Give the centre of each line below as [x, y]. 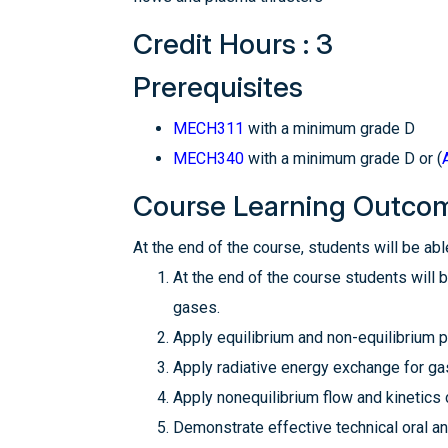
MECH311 [208, 128]
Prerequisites [218, 87]
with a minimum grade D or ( [343, 158]
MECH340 [208, 158]
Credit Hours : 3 [233, 44]
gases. [196, 307]
